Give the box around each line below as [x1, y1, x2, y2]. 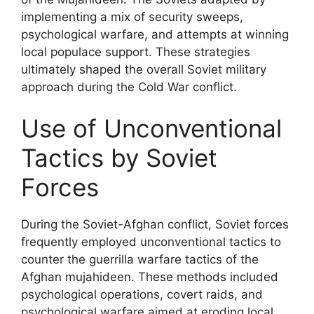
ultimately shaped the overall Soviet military [21, 62, 266, 76]
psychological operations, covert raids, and [21, 287, 263, 301]
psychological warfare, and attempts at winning [21, 27, 289, 41]
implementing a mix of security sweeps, [21, 9, 243, 24]
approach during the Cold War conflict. [21, 79, 237, 94]
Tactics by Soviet [21, 143, 217, 172]
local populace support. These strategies [21, 44, 250, 59]
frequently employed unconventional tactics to [21, 235, 281, 249]
